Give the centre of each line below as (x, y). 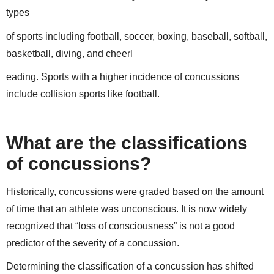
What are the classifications (127, 143)
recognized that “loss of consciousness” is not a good (120, 226)
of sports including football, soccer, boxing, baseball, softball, (137, 36)
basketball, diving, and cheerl (69, 53)
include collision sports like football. (83, 94)
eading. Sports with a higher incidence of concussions (123, 77)
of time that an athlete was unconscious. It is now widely (127, 209)
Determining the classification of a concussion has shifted (130, 267)
